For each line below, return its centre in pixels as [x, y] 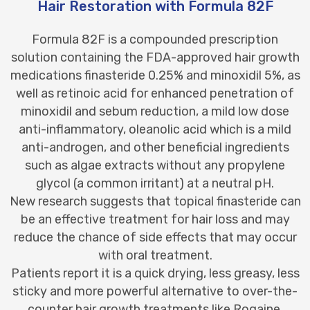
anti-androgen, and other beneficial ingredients [155, 147]
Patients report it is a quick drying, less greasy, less [155, 273]
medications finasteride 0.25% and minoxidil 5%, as [155, 75]
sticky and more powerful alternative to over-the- [155, 291]
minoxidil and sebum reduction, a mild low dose [155, 111]
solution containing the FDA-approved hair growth [155, 57]
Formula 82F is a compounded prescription [155, 39]
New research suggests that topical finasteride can [155, 201]
